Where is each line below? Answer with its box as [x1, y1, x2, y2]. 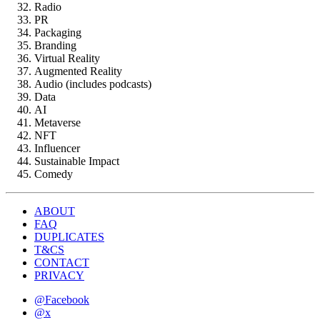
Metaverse [34, 116, 81, 129]
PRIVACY [34, 269, 84, 282]
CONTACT [34, 256, 89, 269]
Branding [34, 39, 76, 52]
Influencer [34, 142, 80, 155]
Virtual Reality [34, 52, 100, 65]
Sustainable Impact [34, 155, 119, 168]
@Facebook [34, 294, 89, 306]
